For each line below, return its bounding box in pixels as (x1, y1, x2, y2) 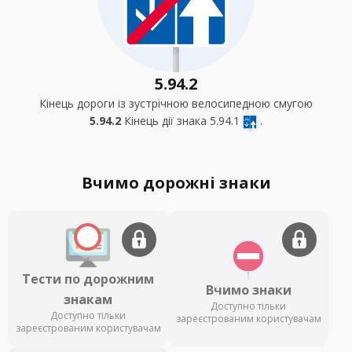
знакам (64, 291, 112, 308)
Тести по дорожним (22, 270, 154, 288)
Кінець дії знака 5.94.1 (121, 112, 240, 128)
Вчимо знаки (205, 281, 291, 299)
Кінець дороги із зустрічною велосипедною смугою (39, 96, 313, 111)
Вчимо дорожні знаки (81, 172, 271, 193)
